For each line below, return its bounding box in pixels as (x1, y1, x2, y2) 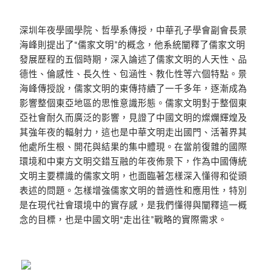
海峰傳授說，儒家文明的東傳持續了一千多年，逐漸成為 (19, 82, 247, 94)
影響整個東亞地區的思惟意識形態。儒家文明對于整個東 (19, 97, 247, 109)
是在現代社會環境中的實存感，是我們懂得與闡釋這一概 (19, 199, 247, 211)
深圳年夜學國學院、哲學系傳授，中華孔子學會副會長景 (19, 24, 247, 36)
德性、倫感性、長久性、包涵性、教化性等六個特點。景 (19, 67, 247, 80)
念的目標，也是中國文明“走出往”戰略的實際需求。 (19, 213, 227, 225)
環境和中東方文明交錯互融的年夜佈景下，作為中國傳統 (19, 155, 247, 167)
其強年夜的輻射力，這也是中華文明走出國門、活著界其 (19, 126, 247, 138)
